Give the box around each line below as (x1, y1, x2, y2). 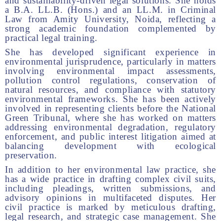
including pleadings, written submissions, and (5, 183, 216, 193)
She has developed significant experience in (5, 47, 216, 57)
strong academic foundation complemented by (5, 23, 216, 34)
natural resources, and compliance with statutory (5, 84, 216, 95)
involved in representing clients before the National (5, 103, 216, 113)
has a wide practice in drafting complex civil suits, (5, 174, 216, 184)
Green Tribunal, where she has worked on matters (5, 112, 216, 123)
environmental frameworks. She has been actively (5, 94, 216, 104)
